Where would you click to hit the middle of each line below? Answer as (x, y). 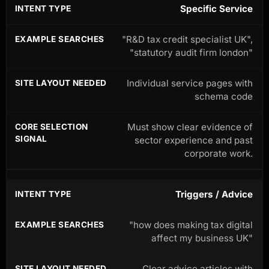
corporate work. (219, 153)
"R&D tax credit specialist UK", (187, 39)
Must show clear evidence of (190, 127)
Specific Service (216, 8)
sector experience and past (194, 140)
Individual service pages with (190, 83)
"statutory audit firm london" (191, 52)
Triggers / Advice (214, 194)
